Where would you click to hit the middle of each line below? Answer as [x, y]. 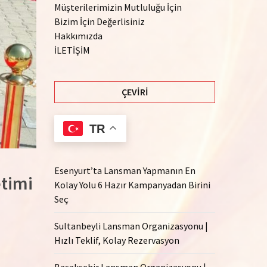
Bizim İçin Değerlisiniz [100, 21]
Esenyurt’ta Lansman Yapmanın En [125, 170]
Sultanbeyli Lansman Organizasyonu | [131, 226]
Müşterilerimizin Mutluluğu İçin [118, 7]
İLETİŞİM [72, 50]
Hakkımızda [78, 36]
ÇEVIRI [135, 92]
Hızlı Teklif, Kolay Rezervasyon [117, 240]
